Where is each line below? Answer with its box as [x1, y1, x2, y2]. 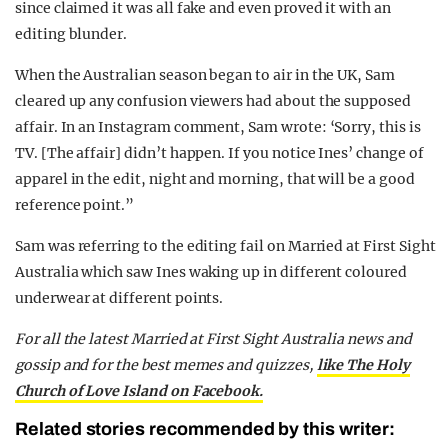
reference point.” [15, 196, 135, 215]
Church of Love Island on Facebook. [15, 382, 264, 401]
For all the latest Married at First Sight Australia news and [15, 330, 412, 349]
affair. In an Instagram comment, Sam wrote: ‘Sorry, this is [15, 118, 421, 137]
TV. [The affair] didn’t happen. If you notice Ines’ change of [15, 144, 424, 163]
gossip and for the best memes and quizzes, [15, 356, 317, 375]
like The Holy [316, 356, 410, 375]
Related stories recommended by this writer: [15, 419, 395, 440]
